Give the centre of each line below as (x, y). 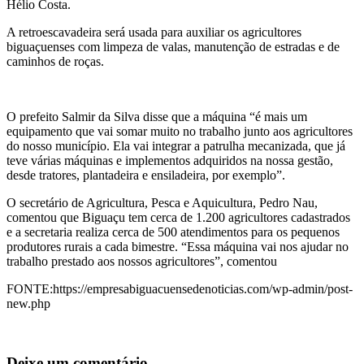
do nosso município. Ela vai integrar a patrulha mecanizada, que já (176, 145)
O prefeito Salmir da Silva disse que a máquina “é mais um (157, 116)
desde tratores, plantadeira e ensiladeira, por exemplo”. (146, 175)
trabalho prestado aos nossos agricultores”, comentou (142, 261)
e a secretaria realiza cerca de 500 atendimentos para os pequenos (173, 232)
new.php (28, 303)
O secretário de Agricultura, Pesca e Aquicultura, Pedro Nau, (162, 202)
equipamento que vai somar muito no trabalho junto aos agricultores (180, 131)
